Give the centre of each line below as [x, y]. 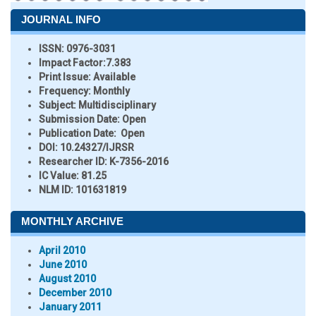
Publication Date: [78, 133]
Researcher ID [72, 162]
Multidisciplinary [117, 105]
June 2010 [63, 265]
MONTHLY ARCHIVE [72, 221]
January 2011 [70, 307]
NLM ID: [56, 190]
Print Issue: [65, 77]
